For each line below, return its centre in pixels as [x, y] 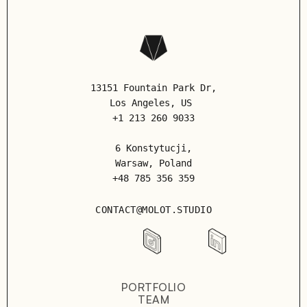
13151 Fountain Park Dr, [153, 88]
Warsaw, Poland [153, 163]
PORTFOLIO [153, 287]
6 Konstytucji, [153, 148]
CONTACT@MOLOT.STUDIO [153, 210]
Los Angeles [140, 103]
